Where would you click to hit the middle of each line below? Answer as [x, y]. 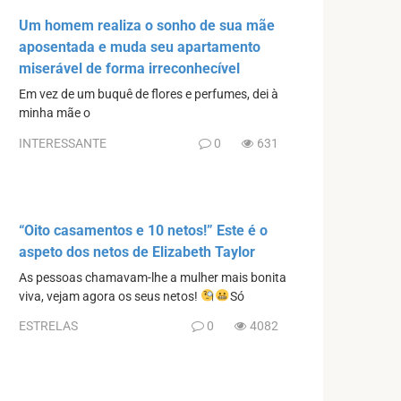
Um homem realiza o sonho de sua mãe [147, 26]
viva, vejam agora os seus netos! [110, 296]
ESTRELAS [48, 326]
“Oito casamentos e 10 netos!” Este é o [143, 230]
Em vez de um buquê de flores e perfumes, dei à [149, 95]
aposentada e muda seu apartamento [140, 47]
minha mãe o [55, 114]
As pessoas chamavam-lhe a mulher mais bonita [153, 277]
